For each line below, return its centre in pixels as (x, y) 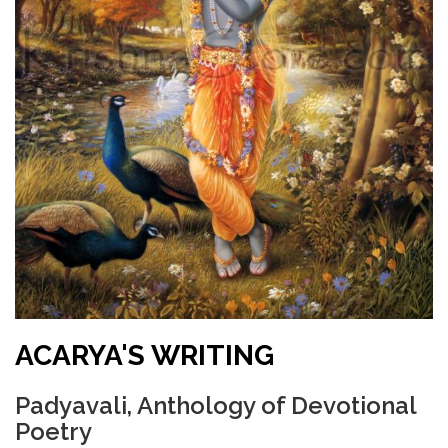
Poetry (53, 431)
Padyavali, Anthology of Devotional (215, 405)
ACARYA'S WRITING (144, 355)
